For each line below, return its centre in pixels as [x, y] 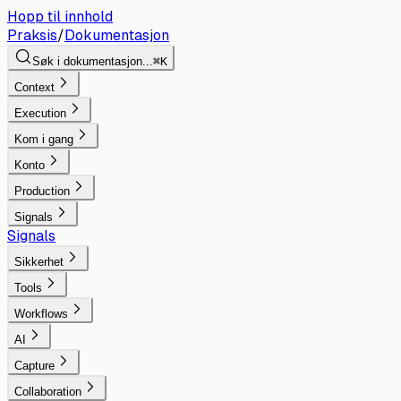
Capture [34, 366]
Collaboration [48, 392]
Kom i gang [44, 139]
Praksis [32, 35]
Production [42, 191]
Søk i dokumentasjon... [93, 61]
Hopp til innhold [60, 17]
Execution [40, 113]
